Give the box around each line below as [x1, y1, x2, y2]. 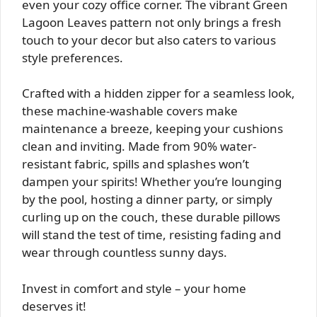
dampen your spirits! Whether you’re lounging [22, 173, 282, 190]
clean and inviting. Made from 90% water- [22, 138, 256, 154]
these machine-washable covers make [22, 103, 238, 119]
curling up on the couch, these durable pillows [22, 209, 280, 225]
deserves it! [22, 297, 86, 314]
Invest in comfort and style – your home [22, 279, 246, 296]
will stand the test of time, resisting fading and [22, 226, 281, 243]
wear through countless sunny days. [22, 244, 227, 260]
